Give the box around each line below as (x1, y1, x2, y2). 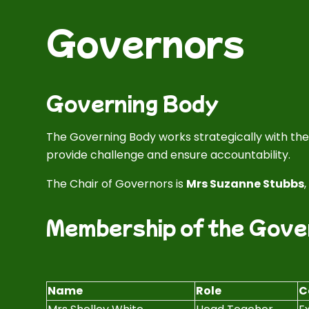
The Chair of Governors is (46, 176, 187, 192)
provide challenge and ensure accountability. (46, 147, 291, 163)
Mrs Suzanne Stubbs (186, 176, 305, 192)
